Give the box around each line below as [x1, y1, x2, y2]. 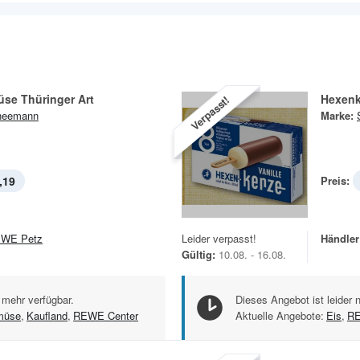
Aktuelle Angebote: [235, 307, 324, 323]
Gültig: [182, 246, 215, 262]
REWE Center [73, 307, 138, 323]
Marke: [321, 107, 354, 123]
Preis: [321, 172, 350, 188]
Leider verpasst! [182, 230, 256, 246]
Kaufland [27, 307, 67, 323]
